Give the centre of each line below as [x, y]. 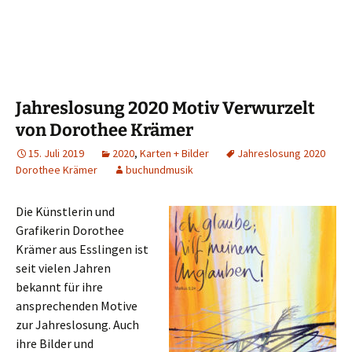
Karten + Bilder [174, 153]
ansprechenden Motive [77, 306]
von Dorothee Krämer [104, 130]
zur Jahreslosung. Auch [77, 324]
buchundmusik [159, 170]
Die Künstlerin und [65, 211]
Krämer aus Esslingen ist [82, 249]
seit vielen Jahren [63, 268]
